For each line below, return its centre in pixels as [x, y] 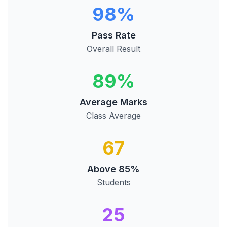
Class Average [113, 116]
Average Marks [113, 102]
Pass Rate [113, 35]
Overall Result [113, 49]
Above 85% [113, 169]
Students [113, 182]
